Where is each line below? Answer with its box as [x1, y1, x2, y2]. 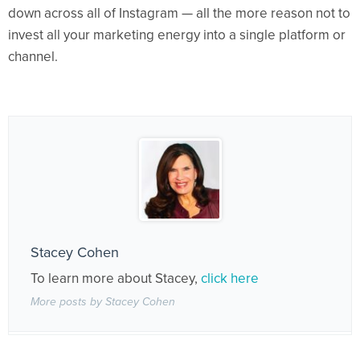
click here [201, 269, 259, 287]
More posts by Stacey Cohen [31, 294, 175, 309]
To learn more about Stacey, [31, 269, 201, 287]
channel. [8, 47, 58, 65]
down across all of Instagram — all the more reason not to [8, 4, 350, 22]
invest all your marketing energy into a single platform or [8, 26, 346, 43]
